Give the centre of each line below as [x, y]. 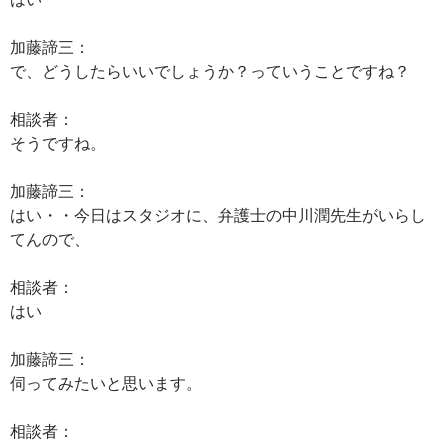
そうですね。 [58, 142]
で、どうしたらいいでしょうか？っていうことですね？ [210, 70]
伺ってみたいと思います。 [106, 382]
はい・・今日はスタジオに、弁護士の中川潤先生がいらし [218, 214]
